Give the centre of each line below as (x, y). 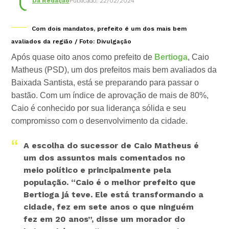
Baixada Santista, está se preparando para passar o (105, 83)
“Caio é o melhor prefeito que (132, 182)
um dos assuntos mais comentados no (105, 158)
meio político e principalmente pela (98, 170)
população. (46, 182)
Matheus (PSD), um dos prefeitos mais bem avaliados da (114, 70)
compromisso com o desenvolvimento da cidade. (100, 121)
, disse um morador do (139, 219)
